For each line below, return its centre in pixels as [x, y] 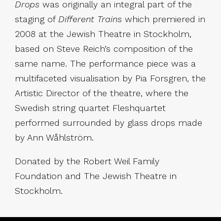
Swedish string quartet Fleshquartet [90, 108]
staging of [37, 19]
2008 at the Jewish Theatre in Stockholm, [103, 34]
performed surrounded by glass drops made [109, 123]
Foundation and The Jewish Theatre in [96, 176]
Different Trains [92, 19]
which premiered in [165, 19]
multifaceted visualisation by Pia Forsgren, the [110, 78]
